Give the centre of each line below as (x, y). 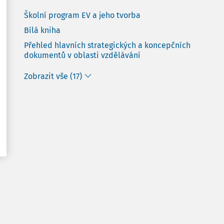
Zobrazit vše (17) (53, 76)
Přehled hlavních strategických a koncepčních (107, 45)
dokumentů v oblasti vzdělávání (82, 55)
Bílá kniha (42, 30)
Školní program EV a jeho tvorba (82, 15)
